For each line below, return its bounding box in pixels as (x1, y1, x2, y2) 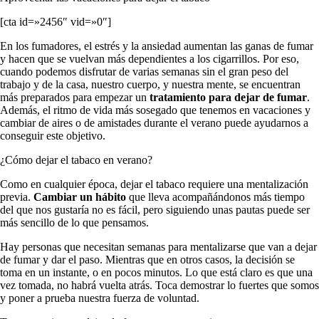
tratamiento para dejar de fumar (147, 90, 307, 103)
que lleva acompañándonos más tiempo (126, 190, 305, 203)
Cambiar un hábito (31, 190, 126, 203)
